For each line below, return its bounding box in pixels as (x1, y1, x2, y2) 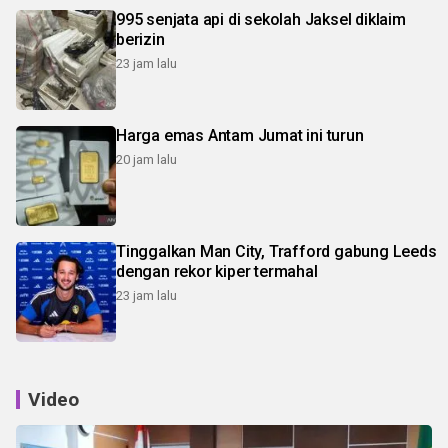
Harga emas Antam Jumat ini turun (116, 126, 364, 146)
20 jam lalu (116, 152, 177, 168)
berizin (116, 30, 165, 50)
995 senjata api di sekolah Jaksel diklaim (116, 10, 406, 30)
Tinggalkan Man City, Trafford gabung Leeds (116, 242, 437, 262)
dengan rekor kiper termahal (116, 262, 318, 282)
